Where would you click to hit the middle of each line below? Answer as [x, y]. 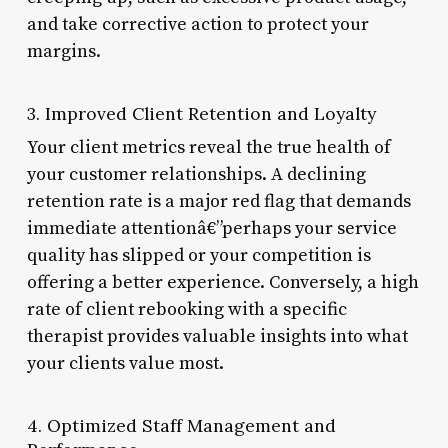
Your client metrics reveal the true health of [208, 147]
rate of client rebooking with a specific [186, 309]
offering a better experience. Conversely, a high [222, 282]
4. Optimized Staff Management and [181, 425]
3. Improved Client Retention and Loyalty [201, 113]
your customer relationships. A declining [196, 174]
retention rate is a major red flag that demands [218, 201]
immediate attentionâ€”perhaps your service [211, 228]
